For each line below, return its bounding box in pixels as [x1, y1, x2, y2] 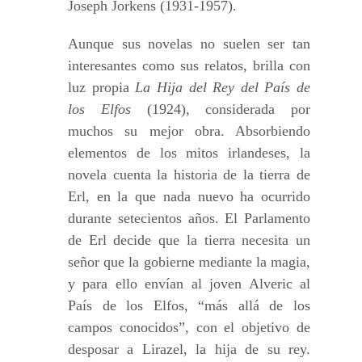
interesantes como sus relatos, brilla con [68, 57, 310, 74]
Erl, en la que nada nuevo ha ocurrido [68, 188, 310, 204]
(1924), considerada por [130, 101, 310, 117]
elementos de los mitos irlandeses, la [68, 145, 310, 161]
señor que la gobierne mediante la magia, [68, 254, 310, 270]
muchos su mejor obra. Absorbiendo [68, 123, 310, 139]
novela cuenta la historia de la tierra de [68, 166, 310, 183]
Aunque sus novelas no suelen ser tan [68, 36, 310, 52]
